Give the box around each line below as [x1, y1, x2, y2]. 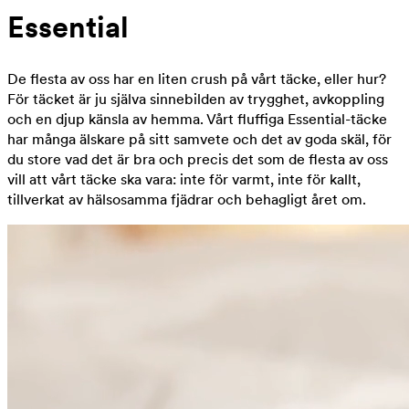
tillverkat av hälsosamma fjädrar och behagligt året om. [7, 190, 366, 208]
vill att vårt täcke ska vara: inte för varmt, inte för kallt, [7, 170, 361, 188]
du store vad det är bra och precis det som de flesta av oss [7, 150, 388, 168]
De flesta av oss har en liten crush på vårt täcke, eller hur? [7, 69, 386, 88]
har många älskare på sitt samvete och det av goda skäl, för [7, 130, 392, 148]
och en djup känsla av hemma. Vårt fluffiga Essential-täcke [7, 110, 387, 128]
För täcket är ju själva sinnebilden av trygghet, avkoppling [7, 89, 384, 108]
